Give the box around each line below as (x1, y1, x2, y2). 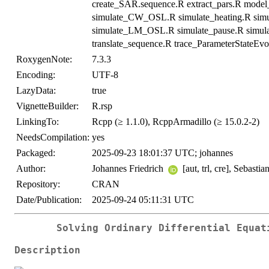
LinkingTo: (16, 116, 59, 127)
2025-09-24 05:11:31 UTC (92, 195, 194, 205)
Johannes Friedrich (92, 163, 166, 174)
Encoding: (16, 70, 55, 80)
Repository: (16, 179, 60, 190)
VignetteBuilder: (16, 101, 79, 112)
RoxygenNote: (16, 54, 72, 65)
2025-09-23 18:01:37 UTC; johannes (92, 148, 233, 159)
